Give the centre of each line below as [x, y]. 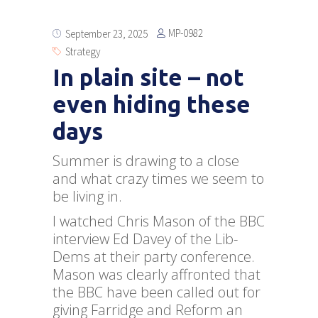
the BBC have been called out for [157, 292]
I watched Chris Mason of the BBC [159, 221]
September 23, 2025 [106, 33]
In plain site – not [148, 77]
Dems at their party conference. [154, 257]
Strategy [83, 52]
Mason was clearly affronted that [157, 275]
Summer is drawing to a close [146, 161]
